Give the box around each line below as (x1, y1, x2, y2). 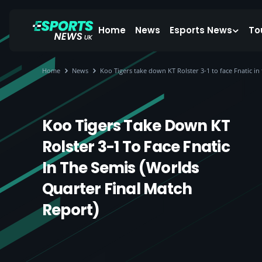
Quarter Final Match (42, 178, 192, 199)
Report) (42, 199, 100, 220)
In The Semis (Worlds (42, 157, 199, 178)
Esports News (170, 24, 232, 36)
